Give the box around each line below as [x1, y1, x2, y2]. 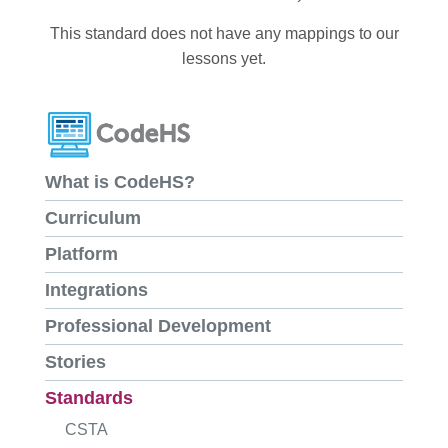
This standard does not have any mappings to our [49, 25, 399, 42]
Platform [45, 244, 118, 265]
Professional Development [45, 316, 271, 337]
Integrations [45, 280, 148, 301]
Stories [45, 352, 106, 373]
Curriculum [45, 208, 141, 229]
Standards [45, 388, 133, 409]
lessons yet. [182, 50, 266, 67]
